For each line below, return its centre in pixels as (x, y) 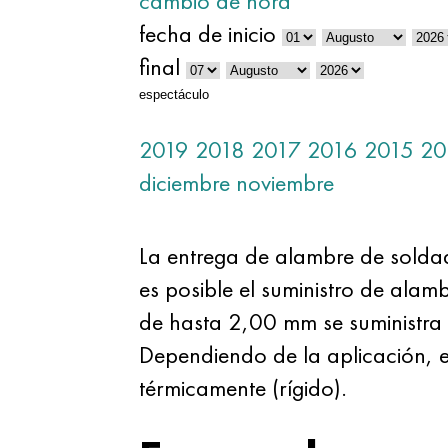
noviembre (284, 182)
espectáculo (173, 94)
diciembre (184, 182)
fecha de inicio (207, 33)
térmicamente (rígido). (242, 387)
